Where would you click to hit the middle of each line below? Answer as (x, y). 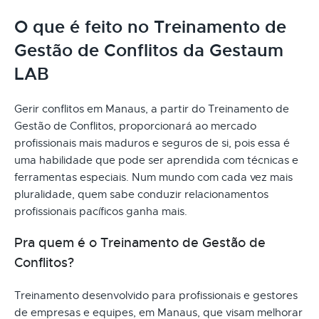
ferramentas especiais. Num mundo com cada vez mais (153, 177)
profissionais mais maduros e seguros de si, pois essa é (152, 143)
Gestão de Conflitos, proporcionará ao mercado (135, 126)
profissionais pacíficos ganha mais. (101, 211)
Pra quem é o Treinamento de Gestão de (140, 242)
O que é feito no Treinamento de (150, 27)
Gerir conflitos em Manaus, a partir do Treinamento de (152, 109)
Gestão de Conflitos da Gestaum (149, 50)
